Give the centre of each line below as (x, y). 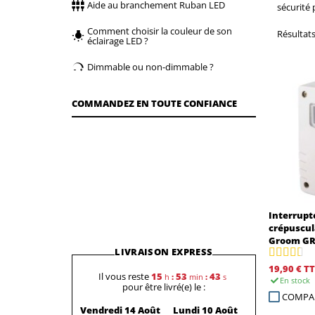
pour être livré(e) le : (163, 287)
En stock (295, 280)
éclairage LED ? (118, 40)
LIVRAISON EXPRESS (164, 251)
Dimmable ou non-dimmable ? (151, 66)
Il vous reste (124, 276)
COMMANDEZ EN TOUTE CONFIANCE (154, 103)
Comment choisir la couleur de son (160, 31)
